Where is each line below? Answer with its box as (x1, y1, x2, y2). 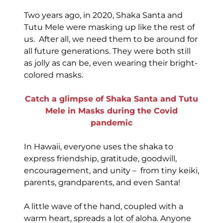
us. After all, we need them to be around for (23, 34, 198, 44)
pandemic (90, 118, 132, 128)
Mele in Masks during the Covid (45, 106, 178, 116)
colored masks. (23, 70, 83, 80)
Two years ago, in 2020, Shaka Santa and (23, 10, 183, 20)
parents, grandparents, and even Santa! (23, 178, 180, 188)
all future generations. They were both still (23, 46, 191, 56)
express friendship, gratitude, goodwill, (23, 154, 177, 164)
